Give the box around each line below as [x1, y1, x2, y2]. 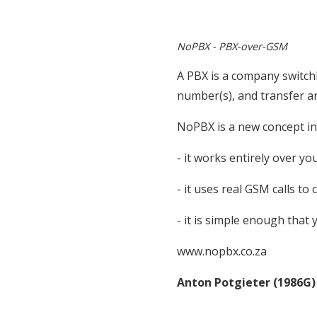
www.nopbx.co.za [177, 243, 267, 260]
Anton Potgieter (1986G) [177, 275, 316, 291]
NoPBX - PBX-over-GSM [177, 40, 287, 54]
